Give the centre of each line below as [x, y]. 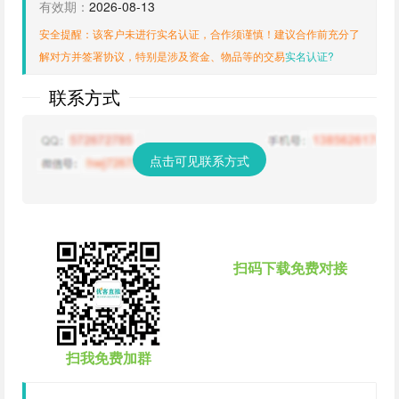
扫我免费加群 [109, 357]
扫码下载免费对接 [290, 268]
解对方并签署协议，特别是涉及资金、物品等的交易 [162, 56]
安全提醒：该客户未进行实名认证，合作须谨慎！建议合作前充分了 [199, 34]
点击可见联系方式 [199, 161]
